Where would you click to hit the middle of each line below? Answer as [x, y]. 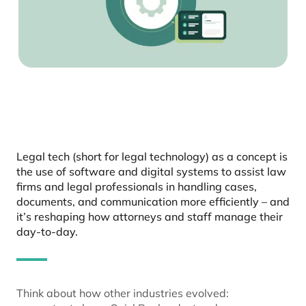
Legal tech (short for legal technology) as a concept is [152, 157]
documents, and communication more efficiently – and [153, 202]
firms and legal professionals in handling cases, [137, 187]
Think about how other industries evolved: [123, 293]
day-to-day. [47, 232]
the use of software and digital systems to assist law [151, 172]
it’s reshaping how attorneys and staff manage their [150, 217]
